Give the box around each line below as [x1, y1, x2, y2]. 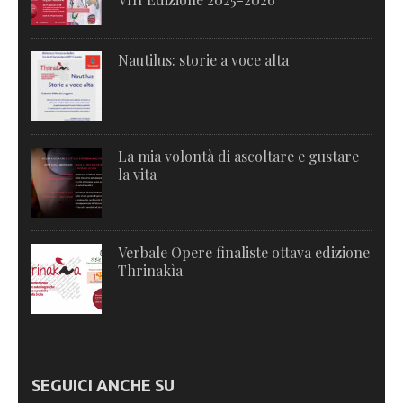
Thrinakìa [118, 261, 183, 281]
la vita [118, 165, 157, 184]
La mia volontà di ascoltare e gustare [118, 147, 359, 166]
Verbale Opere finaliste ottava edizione [118, 243, 370, 263]
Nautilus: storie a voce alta [118, 50, 289, 70]
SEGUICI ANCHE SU [31, 376, 175, 395]
